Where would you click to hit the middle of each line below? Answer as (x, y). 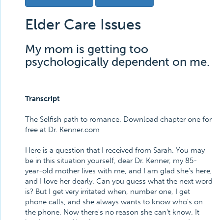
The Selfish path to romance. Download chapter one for (118, 119)
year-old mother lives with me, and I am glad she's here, (119, 171)
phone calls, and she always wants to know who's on (114, 202)
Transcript (42, 99)
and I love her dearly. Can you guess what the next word (119, 181)
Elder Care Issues (83, 25)
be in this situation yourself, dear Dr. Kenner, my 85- (111, 161)
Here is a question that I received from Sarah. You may (115, 150)
